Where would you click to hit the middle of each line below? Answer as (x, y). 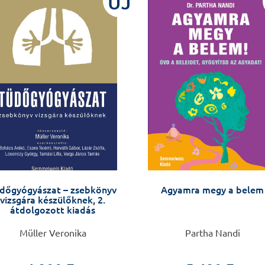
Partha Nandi (212, 233)
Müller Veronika (53, 233)
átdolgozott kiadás (53, 210)
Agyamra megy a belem (212, 190)
